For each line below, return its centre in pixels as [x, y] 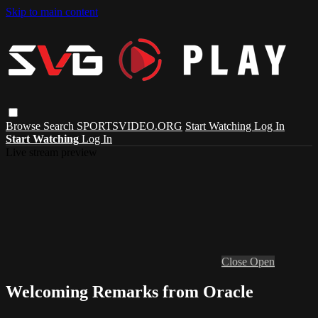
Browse [24, 126]
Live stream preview [51, 152]
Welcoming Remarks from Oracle [130, 291]
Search [60, 126]
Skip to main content [52, 12]
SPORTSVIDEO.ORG [130, 126]
